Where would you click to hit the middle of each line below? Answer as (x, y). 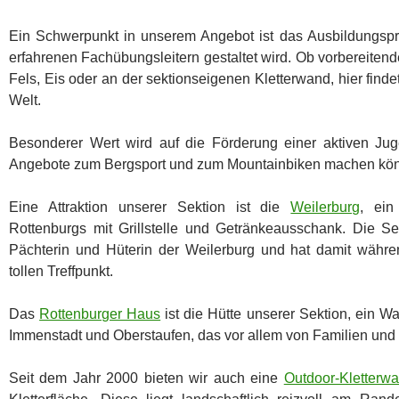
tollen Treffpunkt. (61, 271)
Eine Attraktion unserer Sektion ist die (150, 207)
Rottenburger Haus (100, 313)
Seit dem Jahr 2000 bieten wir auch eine (147, 378)
